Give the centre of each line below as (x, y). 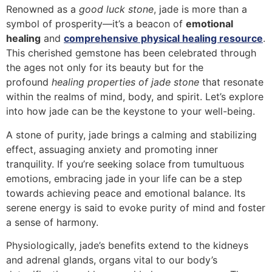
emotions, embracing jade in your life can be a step (124, 178)
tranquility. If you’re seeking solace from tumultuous (125, 164)
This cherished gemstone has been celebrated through (131, 53)
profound (29, 82)
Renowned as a (42, 9)
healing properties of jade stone (125, 82)
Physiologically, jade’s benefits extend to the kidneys (127, 246)
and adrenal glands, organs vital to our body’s (112, 260)
